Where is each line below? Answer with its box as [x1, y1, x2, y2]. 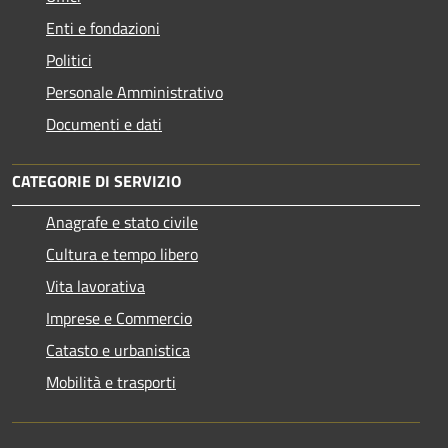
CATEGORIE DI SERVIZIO [12, 168, 181, 193]
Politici [46, 47, 92, 72]
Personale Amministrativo [46, 79, 223, 104]
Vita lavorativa [46, 273, 145, 298]
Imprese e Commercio [46, 305, 192, 330]
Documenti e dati [46, 111, 162, 136]
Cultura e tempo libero [46, 241, 198, 266]
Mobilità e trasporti [46, 369, 176, 394]
